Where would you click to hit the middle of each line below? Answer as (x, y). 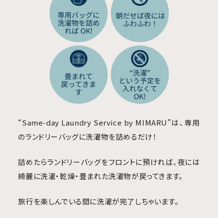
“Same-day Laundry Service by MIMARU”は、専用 (109, 123)
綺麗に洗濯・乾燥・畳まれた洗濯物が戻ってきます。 (100, 176)
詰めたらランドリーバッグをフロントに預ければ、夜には (109, 162)
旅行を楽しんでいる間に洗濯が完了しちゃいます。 (99, 201)
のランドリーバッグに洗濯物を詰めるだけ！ (88, 137)
